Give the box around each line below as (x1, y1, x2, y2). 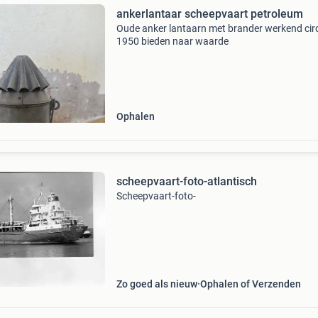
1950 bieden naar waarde (116, 35, 229, 47)
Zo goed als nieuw (116, 278, 197, 290)
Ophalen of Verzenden (199, 278, 301, 290)
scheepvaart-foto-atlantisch (116, 175, 257, 188)
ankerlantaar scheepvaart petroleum (116, 7, 303, 21)
